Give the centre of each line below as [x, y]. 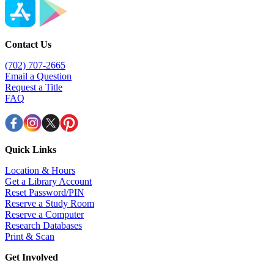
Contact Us [28, 45]
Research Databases [43, 226]
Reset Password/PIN [45, 193]
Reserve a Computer [44, 215]
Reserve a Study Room [50, 204]
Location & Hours [40, 171]
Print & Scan [30, 237]
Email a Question [38, 76]
